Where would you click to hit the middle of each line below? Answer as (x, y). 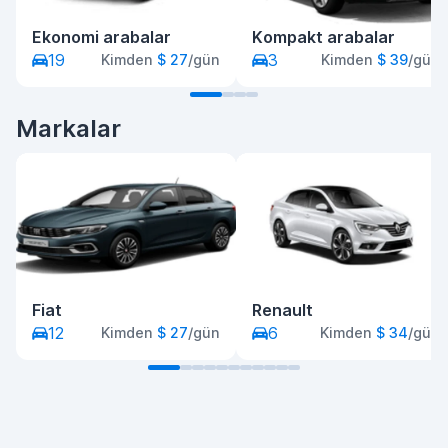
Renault (282, 310)
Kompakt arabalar (323, 37)
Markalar (68, 129)
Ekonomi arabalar (101, 37)
